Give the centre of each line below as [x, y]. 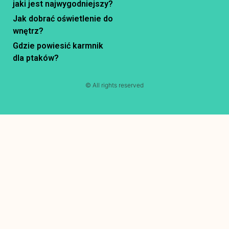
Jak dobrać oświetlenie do [63, 18]
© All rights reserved [114, 85]
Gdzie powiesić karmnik [58, 45]
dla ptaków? [36, 58]
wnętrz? [28, 31]
